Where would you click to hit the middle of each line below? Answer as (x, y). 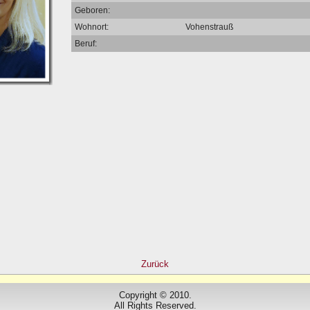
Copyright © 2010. (155, 295)
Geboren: (92, 10)
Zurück (155, 264)
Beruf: (86, 43)
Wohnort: (92, 27)
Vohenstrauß (209, 27)
